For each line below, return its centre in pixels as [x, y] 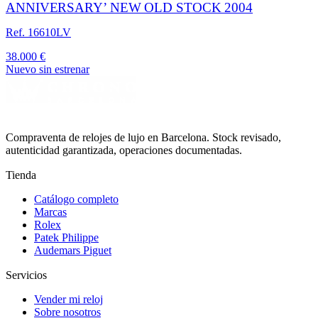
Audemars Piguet [73, 251]
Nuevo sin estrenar [48, 70]
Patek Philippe [66, 238]
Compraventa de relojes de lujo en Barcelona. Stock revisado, [143, 138]
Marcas [50, 212]
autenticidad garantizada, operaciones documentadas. [124, 150]
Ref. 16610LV [38, 33]
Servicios [26, 275]
